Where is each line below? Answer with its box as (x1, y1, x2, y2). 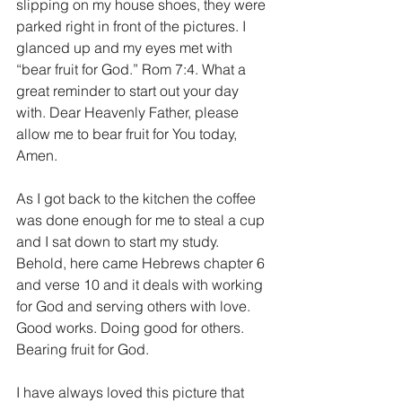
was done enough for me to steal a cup (16, 211, 268, 229)
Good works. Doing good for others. (16, 319, 248, 336)
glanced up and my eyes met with (16, 39, 236, 57)
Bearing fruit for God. (16, 340, 149, 358)
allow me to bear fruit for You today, (16, 125, 240, 143)
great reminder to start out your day (16, 82, 242, 100)
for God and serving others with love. (16, 297, 254, 315)
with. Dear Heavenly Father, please (16, 103, 242, 121)
